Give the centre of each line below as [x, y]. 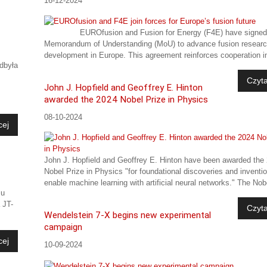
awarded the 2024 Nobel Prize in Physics [126, 100]
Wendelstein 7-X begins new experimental [128, 215]
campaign [63, 227]
